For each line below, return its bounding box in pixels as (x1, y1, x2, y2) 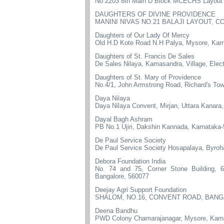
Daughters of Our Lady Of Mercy (95, 31, 189, 39)
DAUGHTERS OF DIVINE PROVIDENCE (95, 10, 215, 18)
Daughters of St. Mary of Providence (95, 73, 201, 81)
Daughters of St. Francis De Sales (95, 52, 194, 60)
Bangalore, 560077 (95, 172, 149, 180)
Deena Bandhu (95, 207, 137, 214)
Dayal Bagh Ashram (95, 115, 152, 123)
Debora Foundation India (95, 157, 165, 165)
